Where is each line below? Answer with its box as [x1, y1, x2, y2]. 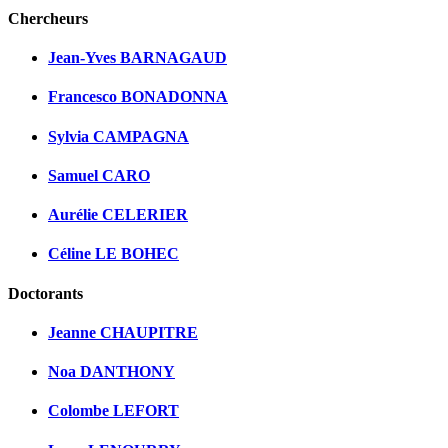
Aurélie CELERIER [48, 206, 188, 224]
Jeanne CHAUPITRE [48, 323, 198, 341]
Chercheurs [8, 9, 88, 27]
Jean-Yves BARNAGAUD [48, 49, 227, 67]
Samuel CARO [48, 166, 150, 184]
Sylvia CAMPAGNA [48, 127, 189, 145]
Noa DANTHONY [48, 363, 175, 381]
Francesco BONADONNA [48, 88, 228, 106]
